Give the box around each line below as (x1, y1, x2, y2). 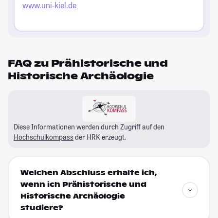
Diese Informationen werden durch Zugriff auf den (14, 122, 164, 131)
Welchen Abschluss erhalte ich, (20, 168, 157, 178)
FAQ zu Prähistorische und (8, 56, 168, 70)
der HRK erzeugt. (73, 132, 126, 142)
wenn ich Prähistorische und (20, 180, 146, 189)
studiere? (20, 203, 63, 213)
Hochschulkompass (14, 132, 73, 142)
